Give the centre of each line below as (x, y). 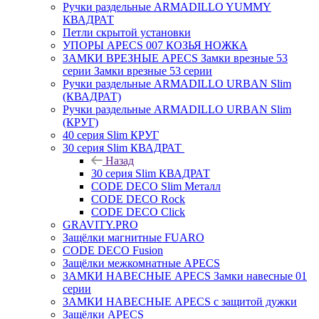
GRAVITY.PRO (100, 224)
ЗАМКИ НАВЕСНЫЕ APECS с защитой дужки (180, 301)
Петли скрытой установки (127, 32)
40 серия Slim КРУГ (111, 135)
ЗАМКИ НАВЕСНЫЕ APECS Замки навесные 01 (185, 276)
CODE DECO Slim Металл (156, 186)
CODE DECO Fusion (113, 250)
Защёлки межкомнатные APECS (141, 263)
